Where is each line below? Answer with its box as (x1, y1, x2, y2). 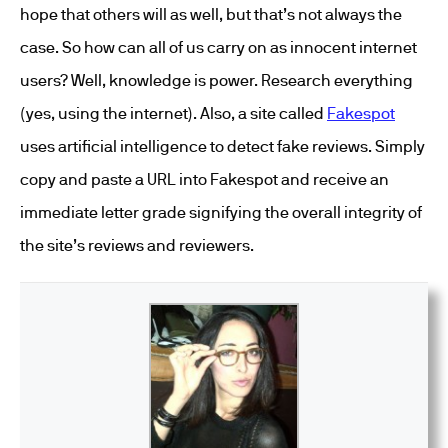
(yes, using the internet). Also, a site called (20, 104, 327, 122)
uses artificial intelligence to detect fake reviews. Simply (20, 137, 425, 155)
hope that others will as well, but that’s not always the (20, 5, 402, 23)
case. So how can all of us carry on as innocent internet (20, 38, 417, 56)
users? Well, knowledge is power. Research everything (20, 71, 413, 89)
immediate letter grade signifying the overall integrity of (20, 203, 422, 221)
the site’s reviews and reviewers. (20, 236, 254, 254)
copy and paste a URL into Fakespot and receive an (20, 170, 389, 188)
